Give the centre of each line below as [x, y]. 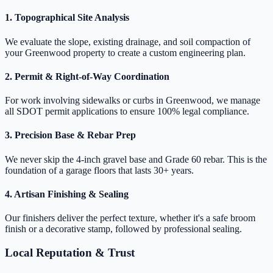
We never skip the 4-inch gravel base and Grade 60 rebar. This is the [136, 159]
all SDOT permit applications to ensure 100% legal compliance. [127, 112]
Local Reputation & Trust [70, 253]
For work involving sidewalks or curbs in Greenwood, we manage [133, 101]
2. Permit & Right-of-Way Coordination [87, 76]
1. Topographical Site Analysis [67, 18]
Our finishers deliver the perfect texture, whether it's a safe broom [130, 218]
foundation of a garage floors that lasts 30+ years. [99, 170]
